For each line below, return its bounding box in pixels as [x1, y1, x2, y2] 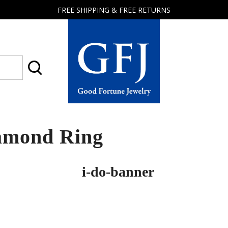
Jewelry [67, 118, 95, 129]
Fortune [67, 109, 98, 121]
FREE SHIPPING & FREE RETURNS [57, 5, 170, 15]
